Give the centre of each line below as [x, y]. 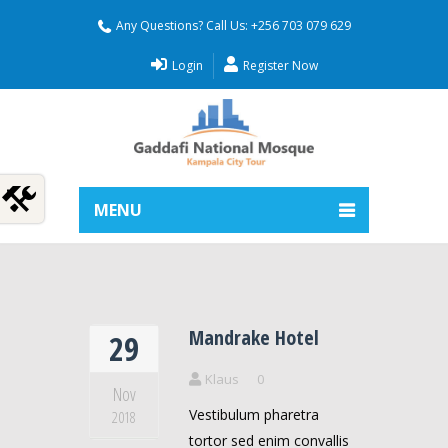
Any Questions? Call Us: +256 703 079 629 [233, 25]
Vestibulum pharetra [254, 415]
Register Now [278, 65]
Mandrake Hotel [254, 338]
